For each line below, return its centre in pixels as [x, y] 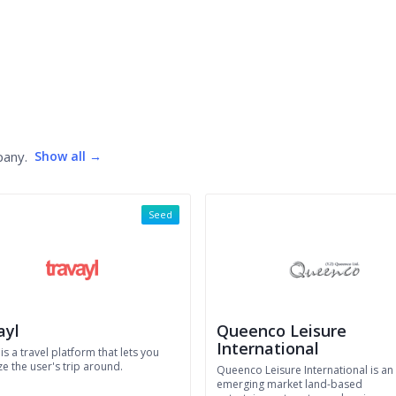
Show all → [68, 156]
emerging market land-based [289, 384]
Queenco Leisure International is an [305, 370]
